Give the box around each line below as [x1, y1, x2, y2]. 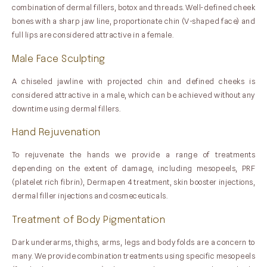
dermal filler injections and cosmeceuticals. [12, 191, 167, 200]
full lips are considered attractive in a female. [12, 30, 173, 39]
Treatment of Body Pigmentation [12, 215, 165, 225]
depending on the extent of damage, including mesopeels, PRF [12, 163, 255, 173]
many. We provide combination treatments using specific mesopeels [12, 250, 255, 260]
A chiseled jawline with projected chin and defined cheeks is [12, 76, 255, 86]
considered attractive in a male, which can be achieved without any [12, 89, 255, 100]
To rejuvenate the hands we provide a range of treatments [12, 150, 255, 159]
